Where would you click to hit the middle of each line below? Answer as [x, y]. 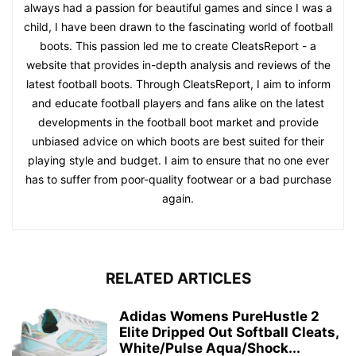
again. [178, 199]
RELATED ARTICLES [178, 279]
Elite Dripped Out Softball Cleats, [229, 333]
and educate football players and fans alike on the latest [178, 103]
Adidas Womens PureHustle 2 [219, 317]
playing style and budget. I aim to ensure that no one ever [178, 161]
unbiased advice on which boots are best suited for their [178, 141]
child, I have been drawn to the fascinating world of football [178, 27]
